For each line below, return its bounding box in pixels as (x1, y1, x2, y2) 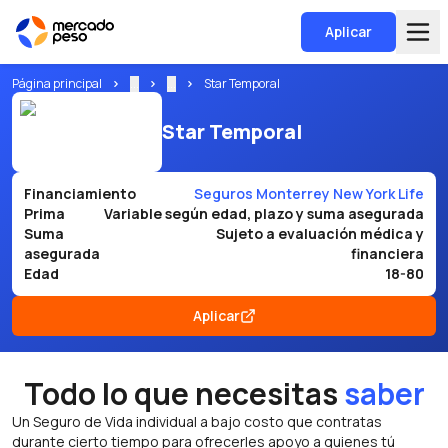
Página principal (12, 75, 102, 92)
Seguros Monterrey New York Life (194, 184, 424, 203)
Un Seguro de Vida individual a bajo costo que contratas (12, 412, 382, 431)
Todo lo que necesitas (23, 373, 338, 414)
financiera (351, 244, 424, 263)
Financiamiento (24, 184, 136, 203)
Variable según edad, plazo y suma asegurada (104, 204, 424, 223)
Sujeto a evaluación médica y (216, 224, 424, 243)
